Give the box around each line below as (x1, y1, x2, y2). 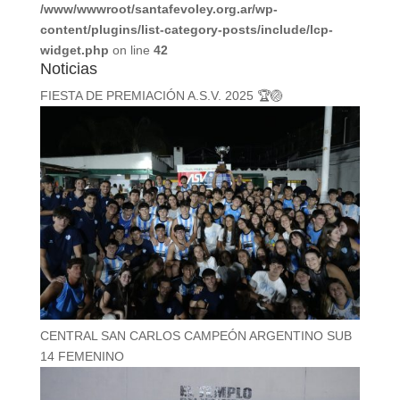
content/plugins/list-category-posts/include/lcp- (39, 22, 333, 37)
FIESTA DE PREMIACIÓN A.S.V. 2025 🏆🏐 (39, 88, 283, 104)
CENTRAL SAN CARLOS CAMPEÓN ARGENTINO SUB (39, 328, 352, 343)
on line (108, 43, 154, 58)
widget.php (39, 43, 109, 58)
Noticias (39, 60, 97, 79)
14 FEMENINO (39, 348, 124, 363)
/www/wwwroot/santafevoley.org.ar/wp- (39, 2, 278, 17)
